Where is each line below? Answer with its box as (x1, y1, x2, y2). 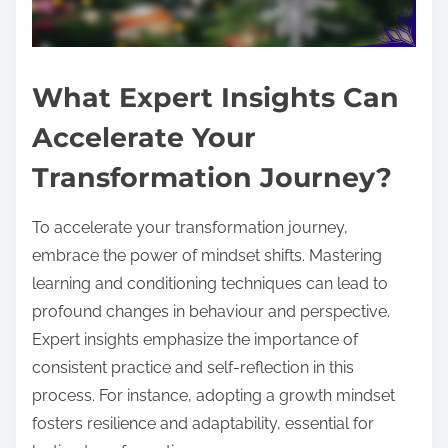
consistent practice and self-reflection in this (32, 358, 354, 378)
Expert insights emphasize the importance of (32, 330, 358, 350)
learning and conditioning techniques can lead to (32, 274, 388, 294)
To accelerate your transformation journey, (32, 218, 348, 238)
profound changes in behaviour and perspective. (32, 302, 390, 322)
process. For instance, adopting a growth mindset (32, 386, 395, 406)
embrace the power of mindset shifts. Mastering (32, 246, 382, 266)
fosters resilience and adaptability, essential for (32, 414, 374, 434)
